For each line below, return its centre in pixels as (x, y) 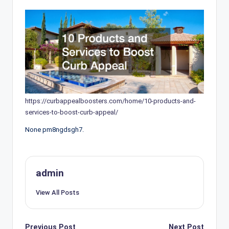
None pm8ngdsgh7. (54, 130)
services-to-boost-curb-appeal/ (72, 112)
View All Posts (58, 192)
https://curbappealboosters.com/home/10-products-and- (110, 101)
